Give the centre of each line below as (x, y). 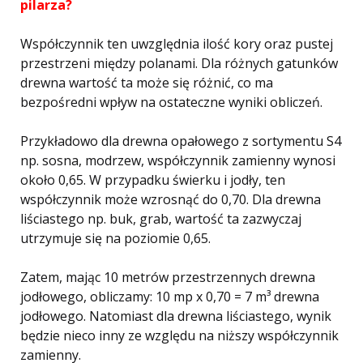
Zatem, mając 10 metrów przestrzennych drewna (168, 277)
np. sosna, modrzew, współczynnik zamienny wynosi (178, 160)
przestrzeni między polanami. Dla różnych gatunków (179, 63)
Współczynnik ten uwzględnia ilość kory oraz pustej (177, 44)
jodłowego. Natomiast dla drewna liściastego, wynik (176, 316)
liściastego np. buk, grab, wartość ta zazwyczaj (161, 219)
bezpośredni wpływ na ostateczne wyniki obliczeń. (171, 102)
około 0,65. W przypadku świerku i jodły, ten (153, 180)
